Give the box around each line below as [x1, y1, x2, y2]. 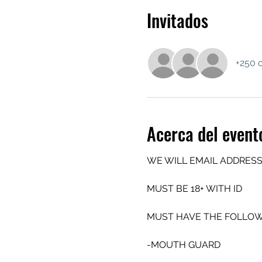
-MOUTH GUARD [146, 239, 223, 250]
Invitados [146, 7, 208, 33]
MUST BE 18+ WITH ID [146, 183, 242, 194]
